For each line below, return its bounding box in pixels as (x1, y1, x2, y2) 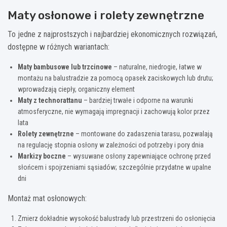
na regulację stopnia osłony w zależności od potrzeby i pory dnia (18, 140, 204, 149)
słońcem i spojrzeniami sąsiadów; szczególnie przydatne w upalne (18, 163, 211, 171)
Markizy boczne (18, 152, 66, 160)
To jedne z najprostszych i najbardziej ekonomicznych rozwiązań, (8, 29, 217, 39)
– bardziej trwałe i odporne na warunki (82, 96, 193, 104)
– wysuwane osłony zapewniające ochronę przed (66, 152, 211, 160)
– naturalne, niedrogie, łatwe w (112, 62, 202, 71)
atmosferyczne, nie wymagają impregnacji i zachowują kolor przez (18, 107, 210, 116)
